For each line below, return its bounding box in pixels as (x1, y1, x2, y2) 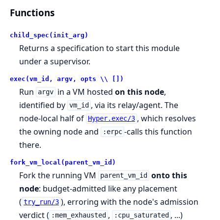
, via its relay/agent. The (90, 99, 178, 110)
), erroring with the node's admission (60, 196, 198, 207)
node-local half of (19, 112, 86, 124)
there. (19, 139, 42, 150)
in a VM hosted (55, 86, 115, 97)
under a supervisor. (19, 55, 91, 67)
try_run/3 (23, 198, 59, 206)
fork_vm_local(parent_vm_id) (10, 158, 116, 166)
